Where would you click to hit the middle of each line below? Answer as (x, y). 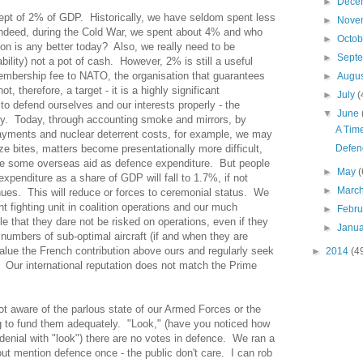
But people (245, 163)
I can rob (252, 352)
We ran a (254, 338)
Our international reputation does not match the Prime (131, 265)
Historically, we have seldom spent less (183, 17)
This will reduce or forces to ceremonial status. (137, 192)
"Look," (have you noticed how (199, 323)
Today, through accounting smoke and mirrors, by (130, 119)
